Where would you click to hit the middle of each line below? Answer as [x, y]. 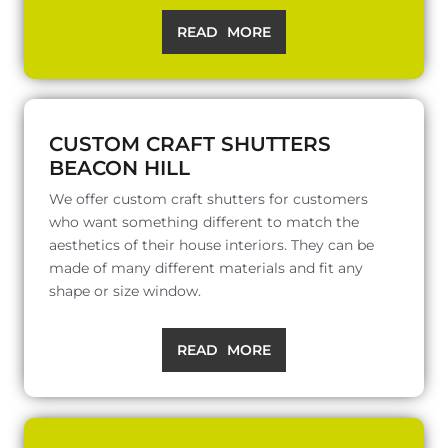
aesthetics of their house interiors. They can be [211, 244]
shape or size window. [125, 290]
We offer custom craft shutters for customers [208, 198]
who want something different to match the [204, 221]
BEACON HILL [119, 167]
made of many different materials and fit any [206, 267]
